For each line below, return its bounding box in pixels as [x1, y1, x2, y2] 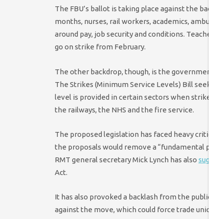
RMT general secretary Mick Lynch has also [55, 155, 198, 164]
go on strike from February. [55, 43, 146, 51]
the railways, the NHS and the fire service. [55, 105, 194, 114]
